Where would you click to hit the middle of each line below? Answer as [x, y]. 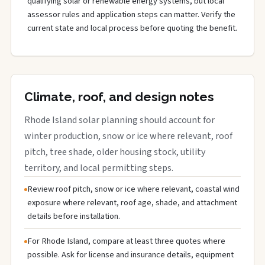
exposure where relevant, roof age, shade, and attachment [132, 203]
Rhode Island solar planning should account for [119, 120]
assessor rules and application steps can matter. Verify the [131, 14]
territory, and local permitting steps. [99, 168]
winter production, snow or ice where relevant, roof [128, 136]
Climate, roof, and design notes [119, 97]
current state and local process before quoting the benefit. [132, 28]
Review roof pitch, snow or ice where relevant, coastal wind [133, 189]
